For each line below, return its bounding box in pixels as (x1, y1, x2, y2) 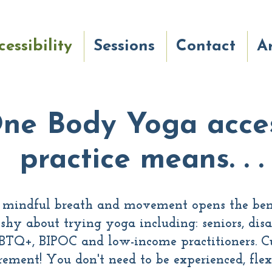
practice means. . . (20, 146, 263, 175)
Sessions (93, 38, 155, 55)
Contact (176, 38, 236, 55)
